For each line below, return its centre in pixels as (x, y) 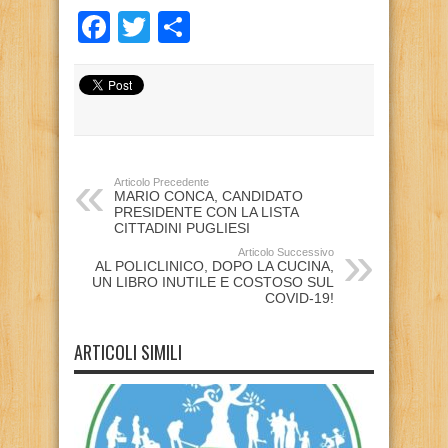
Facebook (181, 26)
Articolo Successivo (286, 251)
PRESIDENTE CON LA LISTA (206, 211)
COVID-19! (299, 297)
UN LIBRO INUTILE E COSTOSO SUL (213, 281)
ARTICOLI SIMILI (128, 351)
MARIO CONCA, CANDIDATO (208, 195)
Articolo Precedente (161, 181)
